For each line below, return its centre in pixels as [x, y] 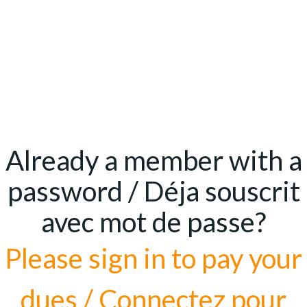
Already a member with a [153, 160]
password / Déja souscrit [153, 191]
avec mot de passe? [153, 222]
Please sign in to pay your [153, 258]
